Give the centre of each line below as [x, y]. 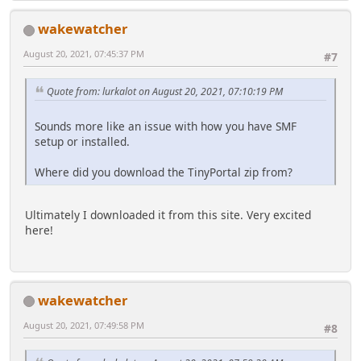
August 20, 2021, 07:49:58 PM [84, 325]
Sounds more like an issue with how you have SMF [166, 127]
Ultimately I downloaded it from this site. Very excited [168, 215]
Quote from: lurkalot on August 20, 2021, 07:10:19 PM [165, 91]
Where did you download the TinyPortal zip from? [164, 172]
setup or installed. [82, 142]
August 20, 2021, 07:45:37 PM [84, 54]
